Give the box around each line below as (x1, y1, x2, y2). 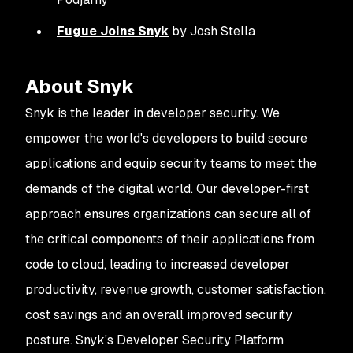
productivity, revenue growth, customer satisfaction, (25, 281, 326, 298)
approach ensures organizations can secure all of (25, 206, 311, 222)
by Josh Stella (169, 23, 255, 39)
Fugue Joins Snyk (57, 23, 169, 39)
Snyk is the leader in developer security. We (25, 105, 280, 121)
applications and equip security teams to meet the (25, 155, 317, 172)
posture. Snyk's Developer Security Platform (25, 332, 284, 348)
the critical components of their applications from (25, 231, 314, 247)
